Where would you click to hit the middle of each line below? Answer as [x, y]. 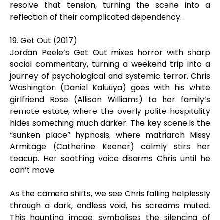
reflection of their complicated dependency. [96, 17]
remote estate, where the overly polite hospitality [110, 111]
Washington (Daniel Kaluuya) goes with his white [110, 88]
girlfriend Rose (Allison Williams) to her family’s [110, 99]
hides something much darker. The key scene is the [110, 123]
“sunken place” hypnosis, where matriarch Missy [110, 135]
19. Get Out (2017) [43, 41]
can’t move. [33, 170]
